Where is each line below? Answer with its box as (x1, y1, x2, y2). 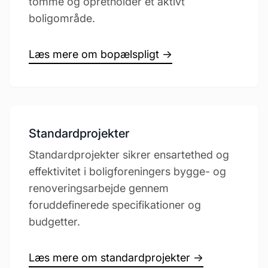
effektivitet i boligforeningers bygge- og (29, 165, 226, 178)
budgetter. (29, 215, 80, 228)
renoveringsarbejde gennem (29, 182, 169, 194)
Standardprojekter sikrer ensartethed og (29, 148, 229, 161)
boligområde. (29, 12, 95, 25)
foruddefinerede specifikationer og (29, 199, 201, 211)
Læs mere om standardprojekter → (29, 251, 203, 264)
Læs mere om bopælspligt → (29, 48, 172, 60)
